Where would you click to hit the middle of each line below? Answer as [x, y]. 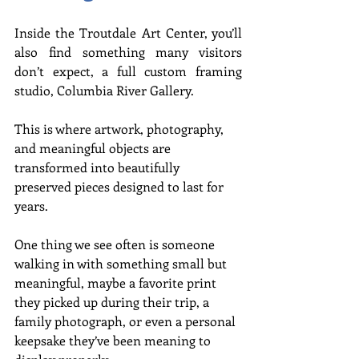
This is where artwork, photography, [121, 128]
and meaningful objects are [94, 147]
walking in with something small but [122, 263]
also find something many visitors [128, 51]
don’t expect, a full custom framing [128, 71]
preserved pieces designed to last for [121, 186]
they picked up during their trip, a [113, 301]
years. [31, 205]
